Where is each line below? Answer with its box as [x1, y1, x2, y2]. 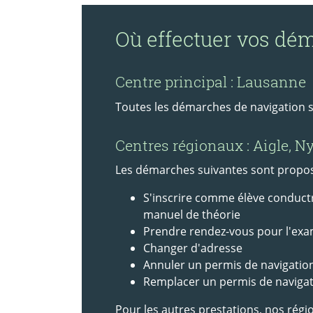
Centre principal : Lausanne [115, 72, 306, 92]
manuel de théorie [143, 207, 240, 223]
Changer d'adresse [143, 240, 242, 256]
